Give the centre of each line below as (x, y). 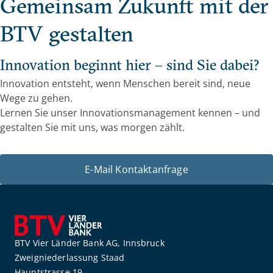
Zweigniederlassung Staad (70, 258)
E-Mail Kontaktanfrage (136, 170)
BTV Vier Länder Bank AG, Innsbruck (90, 243)
